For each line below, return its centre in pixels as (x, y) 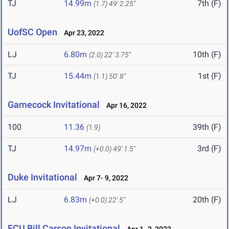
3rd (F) (209, 149)
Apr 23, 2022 (82, 33)
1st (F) (210, 76)
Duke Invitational (42, 177)
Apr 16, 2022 (124, 106)
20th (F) (207, 200)
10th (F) (207, 55)
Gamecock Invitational (55, 105)
